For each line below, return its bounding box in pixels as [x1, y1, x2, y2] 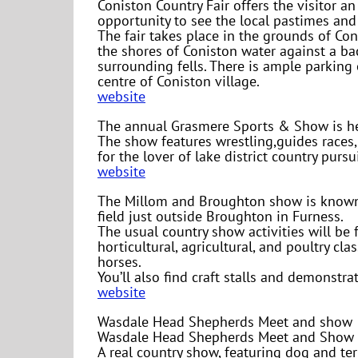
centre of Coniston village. [97, 72, 260, 91]
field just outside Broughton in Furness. [97, 207, 344, 226]
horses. [97, 253, 141, 272]
